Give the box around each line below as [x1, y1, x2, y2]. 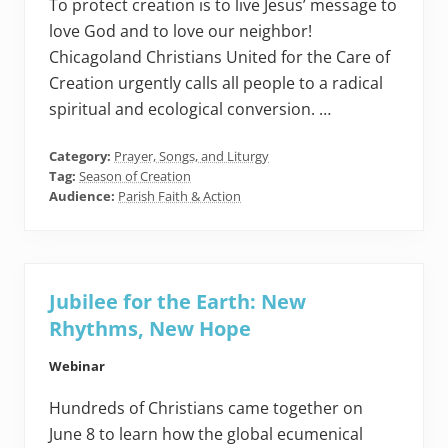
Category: [49, 147, 114, 166]
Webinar [49, 357, 105, 376]
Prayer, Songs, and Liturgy [114, 147, 269, 166]
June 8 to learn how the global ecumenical [49, 423, 363, 446]
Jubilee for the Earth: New [49, 288, 306, 316]
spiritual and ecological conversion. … [49, 98, 331, 121]
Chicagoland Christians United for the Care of [49, 46, 390, 69]
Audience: [49, 187, 118, 206]
